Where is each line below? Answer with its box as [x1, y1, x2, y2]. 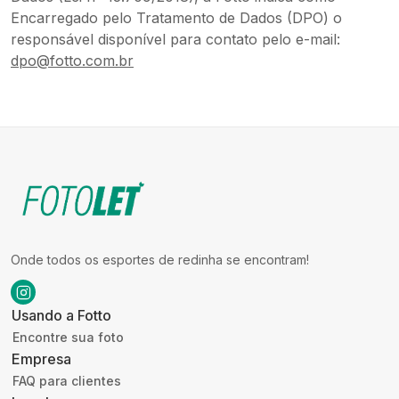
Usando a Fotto [12, 306, 111, 324]
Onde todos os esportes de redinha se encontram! [11, 252, 309, 267]
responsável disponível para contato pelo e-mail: [11, 30, 340, 48]
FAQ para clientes [12, 373, 121, 388]
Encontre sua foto [12, 330, 124, 345]
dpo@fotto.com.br [11, 52, 134, 69]
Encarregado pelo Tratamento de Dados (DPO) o [11, 9, 342, 27]
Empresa [12, 350, 71, 368]
